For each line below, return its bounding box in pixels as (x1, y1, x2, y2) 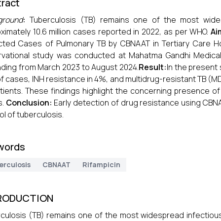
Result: (138, 62, 167, 73)
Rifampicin (82, 160, 120, 169)
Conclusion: (5, 97, 54, 108)
